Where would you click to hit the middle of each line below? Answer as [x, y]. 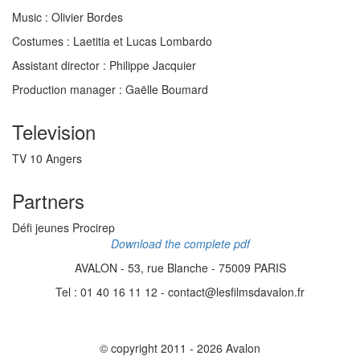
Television [54, 131]
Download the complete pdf [180, 243]
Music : [30, 17]
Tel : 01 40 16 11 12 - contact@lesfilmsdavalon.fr [180, 292]
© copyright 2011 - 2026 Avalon [180, 348]
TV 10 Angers [47, 158]
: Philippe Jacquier [148, 65]
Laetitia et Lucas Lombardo [141, 41]
